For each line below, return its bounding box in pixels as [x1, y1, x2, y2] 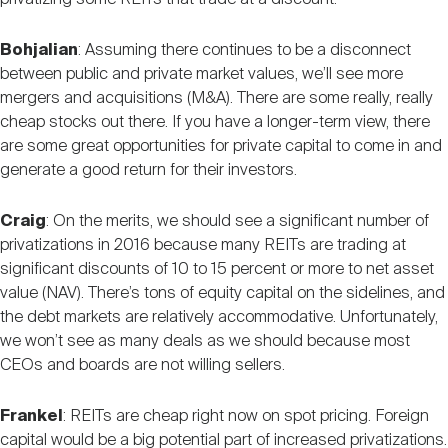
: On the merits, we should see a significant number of [46, 212, 429, 230]
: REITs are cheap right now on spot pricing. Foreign [63, 407, 429, 425]
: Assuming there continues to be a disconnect [78, 41, 411, 59]
